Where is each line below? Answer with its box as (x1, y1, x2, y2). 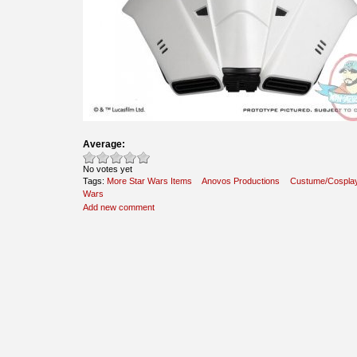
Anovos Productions (202, 175, 280, 186)
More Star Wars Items (107, 175, 192, 186)
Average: (83, 138, 125, 150)
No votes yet (83, 163, 132, 174)
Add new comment (83, 202, 155, 212)
